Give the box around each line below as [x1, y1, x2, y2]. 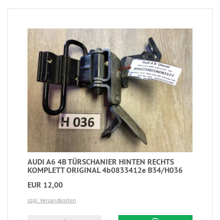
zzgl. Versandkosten [27, 196, 76, 204]
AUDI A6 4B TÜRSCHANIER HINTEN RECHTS [27, 156, 174, 167]
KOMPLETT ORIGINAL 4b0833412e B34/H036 [27, 165, 183, 175]
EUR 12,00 [27, 179, 63, 190]
